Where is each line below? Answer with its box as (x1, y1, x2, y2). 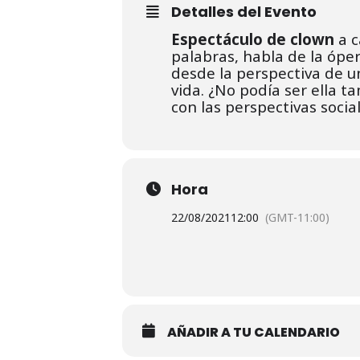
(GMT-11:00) (265, 210, 329, 225)
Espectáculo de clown (171, 29, 334, 49)
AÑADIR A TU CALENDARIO (167, 323, 340, 342)
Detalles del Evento (171, 2, 317, 22)
